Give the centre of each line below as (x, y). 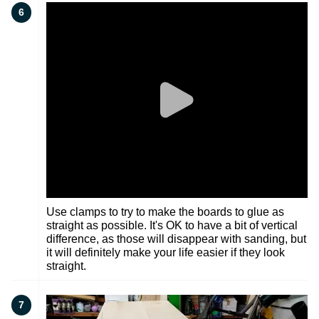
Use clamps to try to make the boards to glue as (165, 212)
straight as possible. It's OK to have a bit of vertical (172, 226)
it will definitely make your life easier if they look (166, 253)
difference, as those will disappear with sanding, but (176, 239)
